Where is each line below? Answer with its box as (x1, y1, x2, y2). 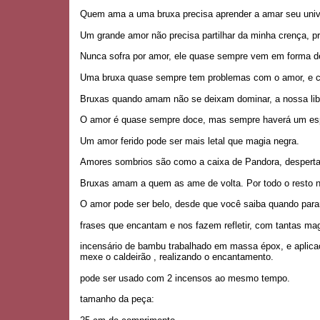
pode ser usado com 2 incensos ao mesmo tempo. (80, 272, 290, 284)
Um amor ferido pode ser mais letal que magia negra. (80, 135, 299, 146)
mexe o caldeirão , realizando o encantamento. (80, 251, 274, 263)
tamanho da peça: (80, 294, 154, 305)
